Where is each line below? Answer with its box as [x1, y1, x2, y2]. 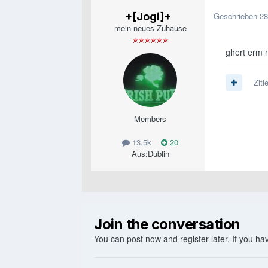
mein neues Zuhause [114, 22, 187, 34]
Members [134, 113, 166, 125]
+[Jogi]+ [124, 10, 171, 23]
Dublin [147, 148, 169, 160]
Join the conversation [94, 215, 240, 233]
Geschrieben [214, 10, 260, 22]
